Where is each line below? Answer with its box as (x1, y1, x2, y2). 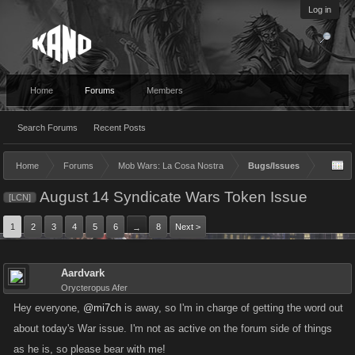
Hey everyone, (13, 302, 83, 314)
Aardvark (61, 267, 105, 279)
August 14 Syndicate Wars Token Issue (36, 189, 307, 205)
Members (147, 86, 183, 95)
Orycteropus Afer (61, 283, 128, 292)
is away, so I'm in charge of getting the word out (121, 302, 343, 314)
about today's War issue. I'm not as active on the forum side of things (13, 323, 332, 334)
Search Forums (17, 123, 78, 132)
